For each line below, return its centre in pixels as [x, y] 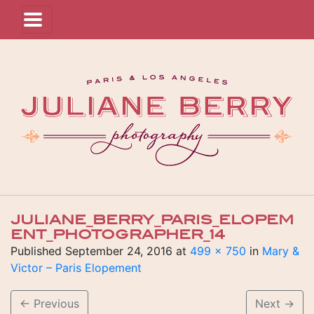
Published [38, 251]
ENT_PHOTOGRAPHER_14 [118, 235]
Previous [55, 303]
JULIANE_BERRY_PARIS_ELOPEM [152, 220]
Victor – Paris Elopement [76, 268]
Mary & [281, 251]
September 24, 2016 [119, 251]
